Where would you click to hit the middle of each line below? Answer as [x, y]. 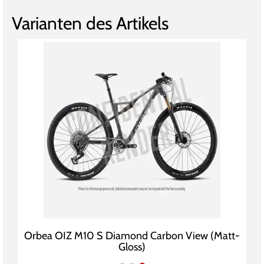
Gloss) [132, 247]
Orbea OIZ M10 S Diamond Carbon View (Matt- [132, 236]
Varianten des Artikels [90, 24]
